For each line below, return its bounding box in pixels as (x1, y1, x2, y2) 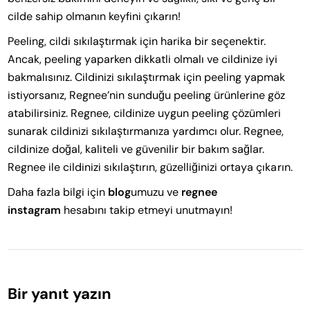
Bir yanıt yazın (8, 283, 112, 304)
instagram (8, 202, 62, 217)
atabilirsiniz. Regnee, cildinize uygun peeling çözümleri (8, 105, 282, 120)
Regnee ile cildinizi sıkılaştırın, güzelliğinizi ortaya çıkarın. (8, 159, 293, 174)
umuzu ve (131, 184, 182, 199)
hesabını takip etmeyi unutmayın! (61, 202, 233, 217)
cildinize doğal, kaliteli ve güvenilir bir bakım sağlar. (8, 141, 265, 156)
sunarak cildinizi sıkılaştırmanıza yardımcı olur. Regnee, (8, 123, 284, 138)
